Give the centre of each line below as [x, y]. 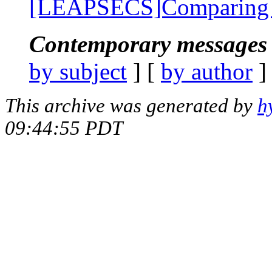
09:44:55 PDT [64, 128]
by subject [78, 71]
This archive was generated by [131, 105]
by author [207, 71]
